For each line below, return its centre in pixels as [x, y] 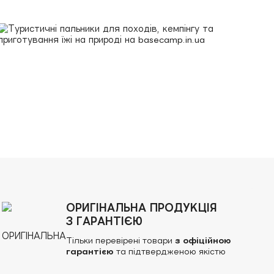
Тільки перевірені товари [120, 241]
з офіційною [202, 241]
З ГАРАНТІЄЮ [105, 221]
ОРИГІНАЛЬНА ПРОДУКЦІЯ [142, 208]
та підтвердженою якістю [170, 252]
